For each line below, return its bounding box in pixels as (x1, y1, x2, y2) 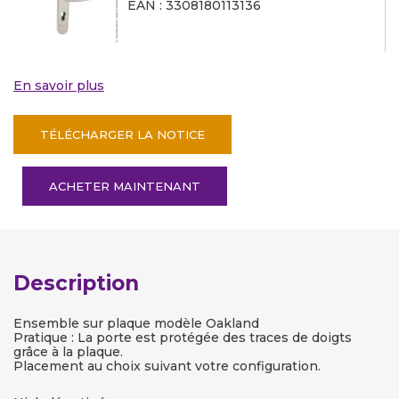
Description (13, 271, 139, 296)
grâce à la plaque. (13, 344, 123, 360)
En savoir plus (13, 77, 104, 94)
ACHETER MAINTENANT (49, 179, 200, 193)
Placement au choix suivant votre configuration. (13, 358, 321, 374)
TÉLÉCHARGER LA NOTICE (40, 127, 205, 142)
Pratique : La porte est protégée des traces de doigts (13, 330, 352, 346)
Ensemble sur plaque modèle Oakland (13, 315, 259, 331)
